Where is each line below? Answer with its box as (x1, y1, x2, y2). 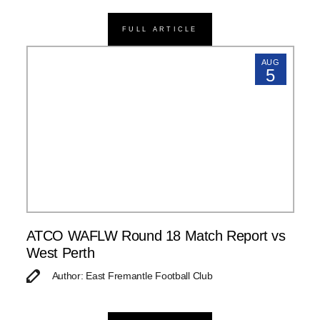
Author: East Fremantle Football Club (51, 270, 213, 282)
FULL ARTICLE (122, 25, 198, 33)
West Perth (26, 245, 95, 261)
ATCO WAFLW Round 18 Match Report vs (26, 228, 286, 244)
